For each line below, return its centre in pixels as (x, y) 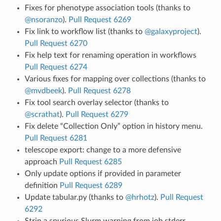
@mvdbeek (43, 91)
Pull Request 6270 (56, 43)
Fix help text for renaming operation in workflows (110, 55)
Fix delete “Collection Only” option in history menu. (113, 126)
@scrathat (42, 114)
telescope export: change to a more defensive (103, 150)
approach (42, 162)
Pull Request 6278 (99, 91)
